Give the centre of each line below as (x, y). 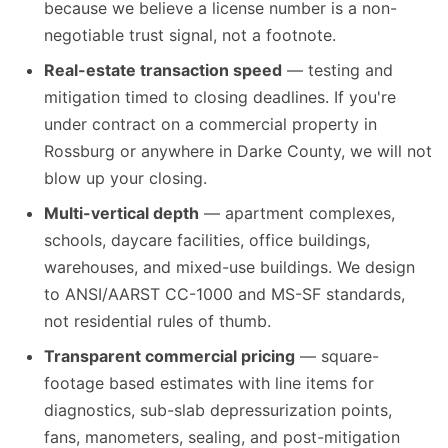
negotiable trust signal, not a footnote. (190, 34)
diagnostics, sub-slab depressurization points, (218, 409)
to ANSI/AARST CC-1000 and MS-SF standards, (224, 293)
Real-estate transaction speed (163, 69)
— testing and (337, 69)
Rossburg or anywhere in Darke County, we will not (238, 150)
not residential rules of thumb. (157, 320)
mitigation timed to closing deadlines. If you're (220, 96)
